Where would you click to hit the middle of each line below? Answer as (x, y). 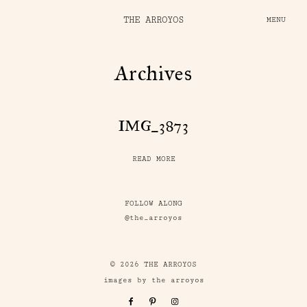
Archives (153, 73)
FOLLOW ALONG (153, 204)
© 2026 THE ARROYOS (153, 265)
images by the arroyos (153, 280)
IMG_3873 (153, 126)
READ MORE (153, 159)
